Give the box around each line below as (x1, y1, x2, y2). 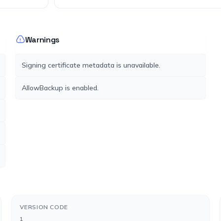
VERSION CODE (19, 203, 68, 211)
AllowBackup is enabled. (21, 83, 99, 92)
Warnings (25, 35, 60, 45)
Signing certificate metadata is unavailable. (21, 61, 160, 70)
